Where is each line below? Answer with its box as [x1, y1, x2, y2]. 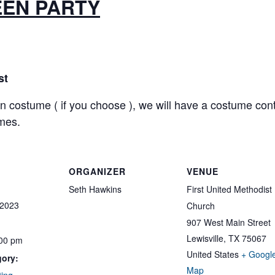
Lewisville [187, 232, 223, 244]
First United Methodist [187, 183, 272, 195]
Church [187, 199, 215, 212]
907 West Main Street [187, 216, 271, 228]
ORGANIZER [69, 165, 126, 177]
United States [187, 248, 239, 260]
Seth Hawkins [69, 183, 122, 195]
